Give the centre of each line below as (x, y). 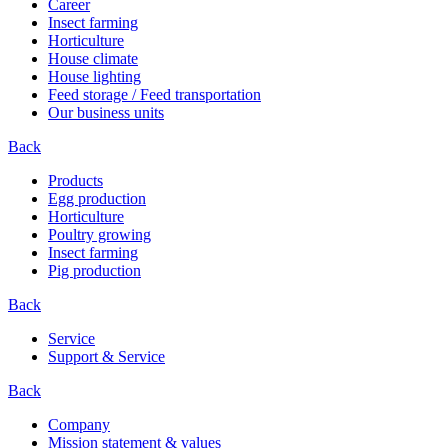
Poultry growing (99, 235)
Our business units (106, 113)
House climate (93, 59)
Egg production (97, 199)
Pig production (94, 271)
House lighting (94, 77)
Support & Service (106, 357)
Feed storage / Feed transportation (154, 95)
